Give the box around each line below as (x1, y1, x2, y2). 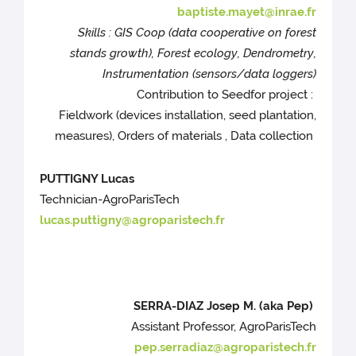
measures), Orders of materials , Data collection (54, 129, 316, 144)
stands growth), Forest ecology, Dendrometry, (69, 46, 316, 61)
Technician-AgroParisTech (40, 192, 180, 207)
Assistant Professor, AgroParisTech (130, 319, 316, 335)
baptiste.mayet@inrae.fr (176, 5, 316, 20)
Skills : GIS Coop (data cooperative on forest (77, 25, 316, 41)
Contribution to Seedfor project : (136, 87, 316, 103)
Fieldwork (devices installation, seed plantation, (58, 108, 316, 123)
